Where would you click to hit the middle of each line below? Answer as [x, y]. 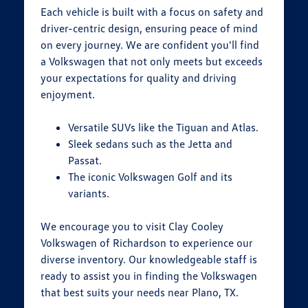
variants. [89, 193]
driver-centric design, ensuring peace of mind [150, 28]
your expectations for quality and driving [139, 77]
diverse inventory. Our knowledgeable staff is [149, 259]
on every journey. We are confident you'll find [150, 44]
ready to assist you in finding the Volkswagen [149, 275]
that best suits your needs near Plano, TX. [140, 292]
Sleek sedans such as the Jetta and [151, 143]
